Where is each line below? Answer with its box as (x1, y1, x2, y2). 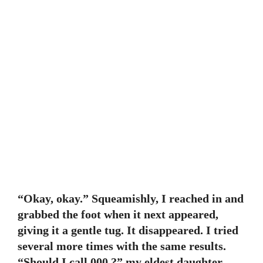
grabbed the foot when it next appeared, (18, 208, 218, 221)
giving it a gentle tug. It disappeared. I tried (18, 224, 238, 237)
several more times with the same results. (18, 240, 226, 252)
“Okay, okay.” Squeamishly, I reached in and (18, 192, 244, 205)
